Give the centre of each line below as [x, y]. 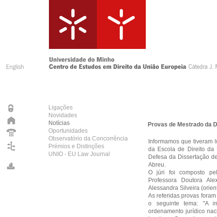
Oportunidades [68, 131]
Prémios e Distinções [76, 146]
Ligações [61, 108]
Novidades [63, 115]
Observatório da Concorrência [88, 139]
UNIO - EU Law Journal [79, 154]
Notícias [59, 123]
